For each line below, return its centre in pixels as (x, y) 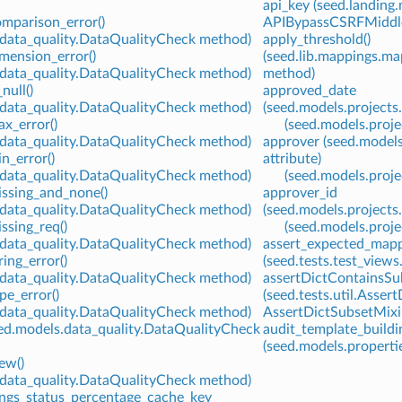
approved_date (309, 91)
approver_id (300, 193)
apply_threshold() (316, 40)
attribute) (292, 159)
